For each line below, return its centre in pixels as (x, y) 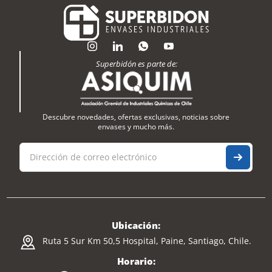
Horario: (136, 261)
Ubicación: (136, 225)
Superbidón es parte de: (137, 63)
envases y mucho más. (136, 126)
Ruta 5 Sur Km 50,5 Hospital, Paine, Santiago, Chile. (147, 240)
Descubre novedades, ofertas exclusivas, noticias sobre (136, 117)
